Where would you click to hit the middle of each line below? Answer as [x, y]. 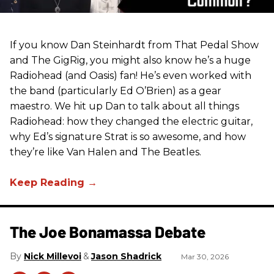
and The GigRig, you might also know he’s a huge [130, 61]
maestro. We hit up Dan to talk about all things [124, 106]
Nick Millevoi [53, 257]
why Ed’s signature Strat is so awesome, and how [128, 137]
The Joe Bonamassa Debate [108, 232]
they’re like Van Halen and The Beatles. [106, 152]
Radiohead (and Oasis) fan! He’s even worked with [131, 76]
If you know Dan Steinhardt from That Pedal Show [134, 45]
